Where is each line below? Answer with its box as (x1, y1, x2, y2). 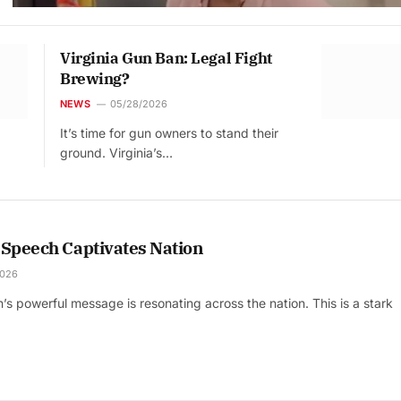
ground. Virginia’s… (60, 145, 173, 161)
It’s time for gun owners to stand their (60, 125, 278, 141)
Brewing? (60, 69, 130, 90)
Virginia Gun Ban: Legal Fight (60, 48, 272, 69)
